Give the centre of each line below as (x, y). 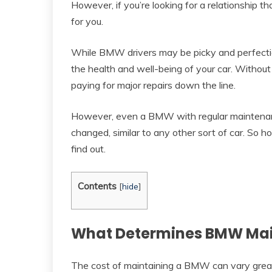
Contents (97, 186)
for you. (87, 21)
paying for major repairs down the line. (153, 85)
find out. (88, 148)
